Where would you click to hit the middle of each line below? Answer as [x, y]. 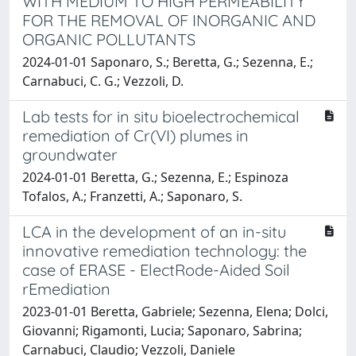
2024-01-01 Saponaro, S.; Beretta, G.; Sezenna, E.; [168, 62]
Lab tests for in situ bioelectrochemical [161, 116]
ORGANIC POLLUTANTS [109, 39]
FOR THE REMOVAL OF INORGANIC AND [169, 20]
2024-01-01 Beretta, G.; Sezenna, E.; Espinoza [155, 177]
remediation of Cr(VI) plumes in [135, 135]
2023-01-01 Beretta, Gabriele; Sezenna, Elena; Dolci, [175, 311]
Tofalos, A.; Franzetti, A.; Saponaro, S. [132, 196]
